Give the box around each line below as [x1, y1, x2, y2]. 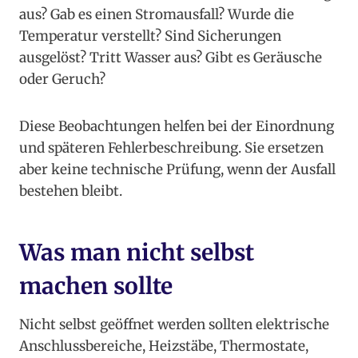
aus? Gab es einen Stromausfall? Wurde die [19, 6, 294, 24]
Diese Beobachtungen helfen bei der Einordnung [19, 117, 334, 136]
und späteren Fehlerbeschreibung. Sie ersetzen [19, 139, 324, 157]
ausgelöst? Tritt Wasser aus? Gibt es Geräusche [19, 49, 322, 67]
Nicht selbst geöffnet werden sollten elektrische [19, 316, 329, 334]
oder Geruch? [19, 70, 105, 89]
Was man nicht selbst [19, 238, 254, 268]
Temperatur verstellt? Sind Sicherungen [19, 27, 281, 46]
